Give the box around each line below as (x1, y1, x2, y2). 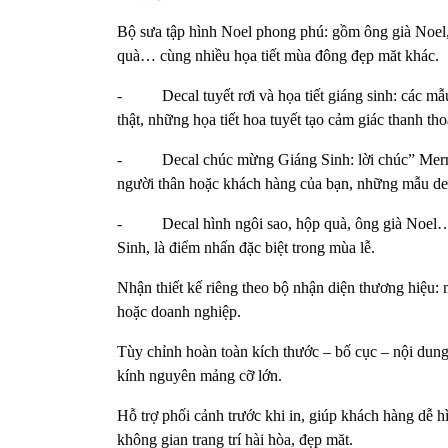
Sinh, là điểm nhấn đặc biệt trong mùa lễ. (117, 239, 375, 257)
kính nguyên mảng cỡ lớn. (117, 367, 282, 385)
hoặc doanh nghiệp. (117, 303, 241, 321)
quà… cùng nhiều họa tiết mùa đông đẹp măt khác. (117, 47, 439, 65)
